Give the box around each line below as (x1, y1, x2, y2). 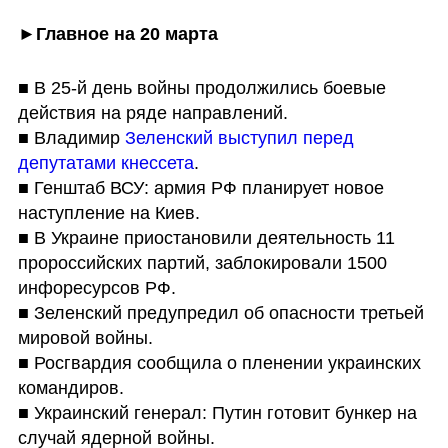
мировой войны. (17, 327, 153, 348)
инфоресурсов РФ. (17, 277, 176, 298)
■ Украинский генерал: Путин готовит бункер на (17, 402, 417, 423)
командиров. (17, 377, 124, 398)
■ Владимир (17, 127, 125, 148)
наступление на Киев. (17, 202, 200, 223)
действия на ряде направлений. (17, 102, 288, 123)
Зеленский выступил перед (124, 127, 354, 148)
